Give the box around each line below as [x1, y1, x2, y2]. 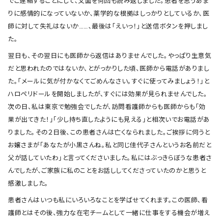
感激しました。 [8, 180, 49, 187]
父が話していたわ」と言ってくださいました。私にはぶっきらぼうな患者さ [8, 154, 212, 162]
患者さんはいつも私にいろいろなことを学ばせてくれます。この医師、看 [8, 196, 208, 204]
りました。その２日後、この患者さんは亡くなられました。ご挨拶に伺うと [8, 129, 210, 136]
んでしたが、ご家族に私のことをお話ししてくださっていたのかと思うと [8, 167, 206, 174]
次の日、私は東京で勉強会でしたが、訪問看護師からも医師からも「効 [8, 103, 206, 110]
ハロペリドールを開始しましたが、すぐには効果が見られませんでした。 [8, 90, 208, 98]
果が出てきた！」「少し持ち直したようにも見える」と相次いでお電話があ [8, 116, 210, 123]
